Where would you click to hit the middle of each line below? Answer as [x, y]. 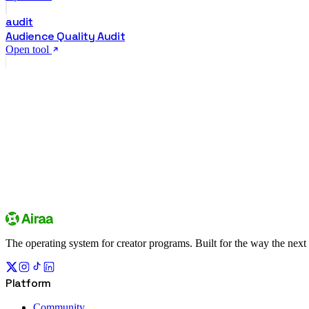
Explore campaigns [141, 206]
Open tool [29, 49]
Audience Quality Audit [66, 36]
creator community [156, 122]
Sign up [39, 206]
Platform [28, 283]
